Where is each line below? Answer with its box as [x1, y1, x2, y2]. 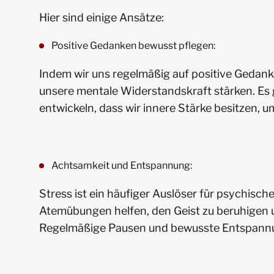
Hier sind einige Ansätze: [39, 11, 164, 24]
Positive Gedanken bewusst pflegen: [51, 40, 215, 52]
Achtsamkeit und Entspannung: [51, 160, 192, 172]
